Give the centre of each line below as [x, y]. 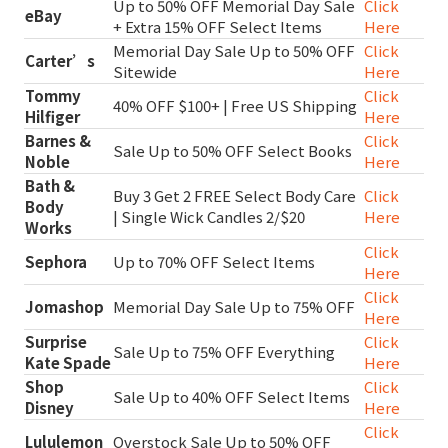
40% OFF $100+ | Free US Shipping [235, 105]
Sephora [56, 261]
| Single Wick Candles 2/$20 [209, 216]
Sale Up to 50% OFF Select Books [232, 150]
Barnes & [58, 140]
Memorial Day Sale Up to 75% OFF [234, 306]
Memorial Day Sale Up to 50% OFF [234, 50]
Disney [49, 407]
